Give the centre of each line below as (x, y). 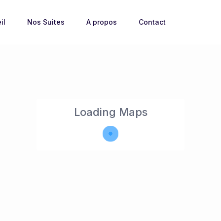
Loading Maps (110, 112)
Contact (152, 22)
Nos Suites (46, 22)
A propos (102, 22)
